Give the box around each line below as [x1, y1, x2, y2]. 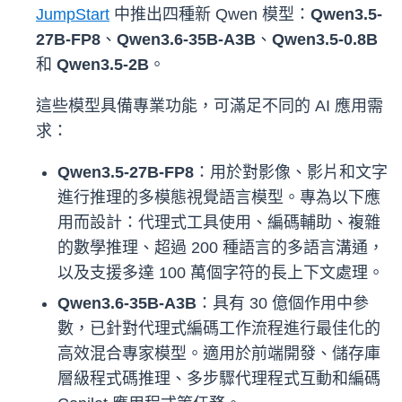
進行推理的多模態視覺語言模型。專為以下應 [57, 188, 380, 207]
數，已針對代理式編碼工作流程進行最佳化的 [57, 319, 380, 338]
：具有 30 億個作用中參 [197, 294, 369, 313]
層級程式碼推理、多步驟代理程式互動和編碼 [57, 370, 380, 389]
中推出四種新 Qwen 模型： [109, 5, 310, 24]
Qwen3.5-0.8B [272, 31, 378, 49]
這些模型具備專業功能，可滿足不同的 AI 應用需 [36, 97, 383, 116]
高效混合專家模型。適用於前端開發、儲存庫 [57, 345, 380, 363]
